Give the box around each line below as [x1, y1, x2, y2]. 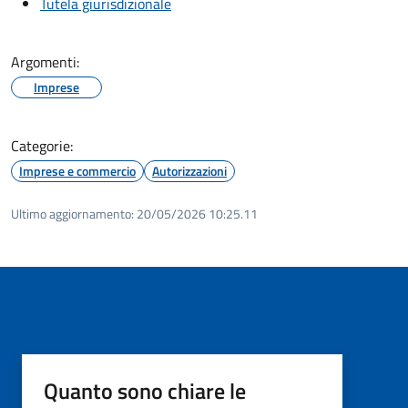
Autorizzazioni [152, 160, 227, 180]
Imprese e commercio [19, 160, 136, 180]
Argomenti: [11, 50, 79, 73]
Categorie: [11, 134, 73, 157]
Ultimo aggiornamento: [11, 203, 134, 223]
